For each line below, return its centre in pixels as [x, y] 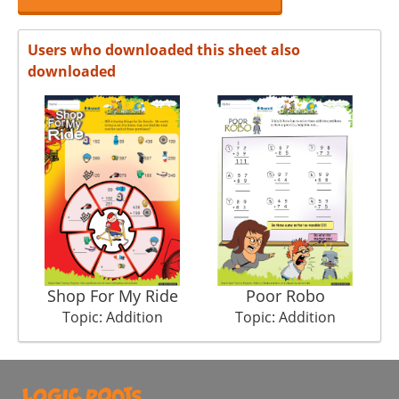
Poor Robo [285, 296]
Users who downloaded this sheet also [164, 50]
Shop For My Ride [112, 296]
